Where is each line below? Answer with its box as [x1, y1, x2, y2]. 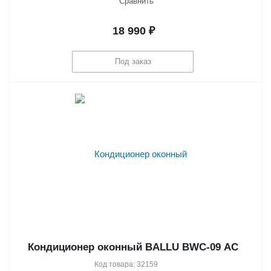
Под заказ [114, 57, 151, 67]
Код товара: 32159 [94, 260, 158, 269]
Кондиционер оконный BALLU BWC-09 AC [28, 241, 238, 253]
